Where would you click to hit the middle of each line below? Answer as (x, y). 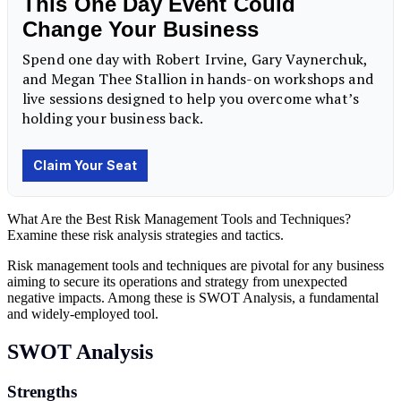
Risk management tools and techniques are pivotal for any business (196, 265)
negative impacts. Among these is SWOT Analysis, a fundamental (193, 297)
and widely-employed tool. (83, 313)
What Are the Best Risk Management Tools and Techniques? (179, 218)
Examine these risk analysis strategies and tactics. (145, 235)
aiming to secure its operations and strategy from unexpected (177, 281)
